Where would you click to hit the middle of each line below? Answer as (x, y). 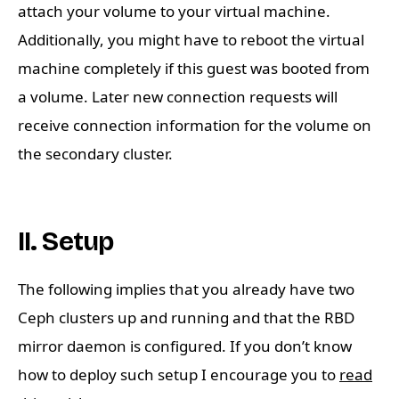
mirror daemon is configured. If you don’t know (185, 346)
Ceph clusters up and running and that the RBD (186, 318)
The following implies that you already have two (186, 289)
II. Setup (66, 242)
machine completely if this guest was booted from (194, 69)
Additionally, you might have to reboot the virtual (191, 40)
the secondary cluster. (95, 154)
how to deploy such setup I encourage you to (179, 375)
